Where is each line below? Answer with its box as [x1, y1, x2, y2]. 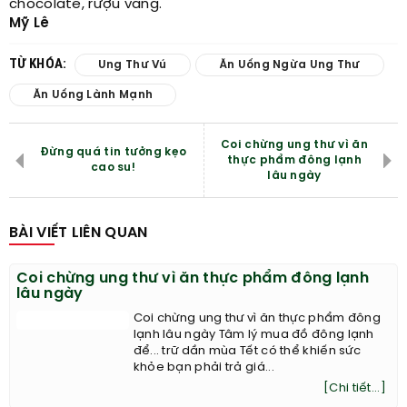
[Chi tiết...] [323, 382, 386, 394]
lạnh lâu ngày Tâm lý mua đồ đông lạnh [133, 329, 374, 341]
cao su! [90, 162, 136, 174]
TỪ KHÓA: [9, 55, 70, 72]
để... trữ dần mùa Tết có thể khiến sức [133, 345, 362, 357]
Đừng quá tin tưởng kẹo [39, 146, 187, 158]
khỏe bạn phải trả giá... [133, 362, 274, 373]
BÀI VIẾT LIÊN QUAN [9, 225, 148, 241]
